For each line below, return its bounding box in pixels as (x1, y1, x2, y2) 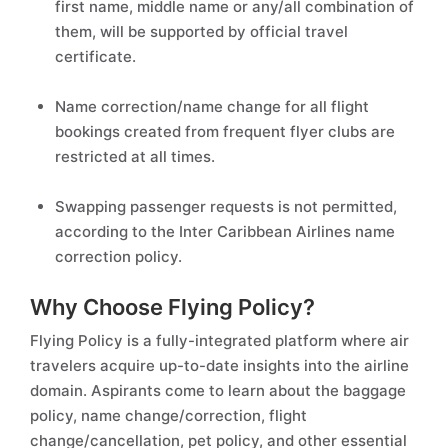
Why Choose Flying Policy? (30, 294, 315, 320)
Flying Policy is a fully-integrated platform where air (30, 331, 409, 350)
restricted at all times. (55, 147, 215, 166)
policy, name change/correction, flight (30, 406, 307, 425)
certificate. (55, 47, 136, 66)
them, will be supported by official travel (55, 22, 348, 41)
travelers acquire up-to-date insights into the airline (30, 356, 409, 375)
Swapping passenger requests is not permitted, (55, 197, 397, 216)
